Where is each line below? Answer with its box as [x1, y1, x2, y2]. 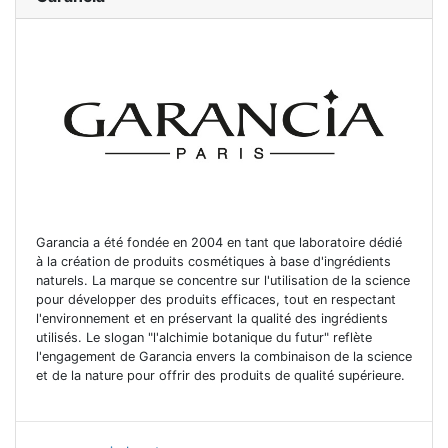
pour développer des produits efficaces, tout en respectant [36, 292, 396, 308]
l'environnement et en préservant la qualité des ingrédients [36, 311, 388, 327]
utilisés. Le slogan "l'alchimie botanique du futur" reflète [36, 330, 372, 346]
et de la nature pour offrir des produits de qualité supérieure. [36, 368, 405, 384]
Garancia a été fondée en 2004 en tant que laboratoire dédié [36, 235, 402, 251]
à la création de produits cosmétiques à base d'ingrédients [36, 254, 391, 270]
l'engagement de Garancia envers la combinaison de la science [36, 349, 412, 365]
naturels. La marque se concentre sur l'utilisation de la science [36, 273, 410, 289]
